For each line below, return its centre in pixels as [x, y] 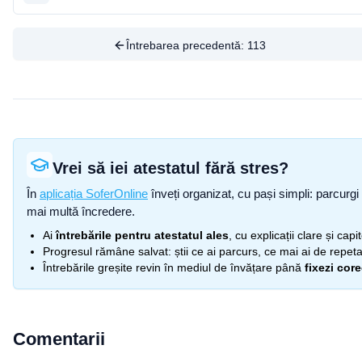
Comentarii [59, 339]
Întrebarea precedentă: [187, 45]
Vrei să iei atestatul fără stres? [170, 168]
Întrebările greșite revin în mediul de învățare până [172, 267]
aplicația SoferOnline [94, 194]
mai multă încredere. [81, 211]
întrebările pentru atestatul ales [142, 235]
